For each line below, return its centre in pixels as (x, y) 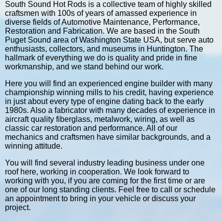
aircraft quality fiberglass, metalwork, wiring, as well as (100, 119)
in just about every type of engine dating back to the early (104, 101)
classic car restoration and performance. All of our (91, 128)
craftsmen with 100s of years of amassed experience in (101, 13)
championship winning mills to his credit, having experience (109, 92)
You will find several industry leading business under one (105, 163)
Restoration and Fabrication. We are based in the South (102, 31)
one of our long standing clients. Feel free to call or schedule (110, 189)
